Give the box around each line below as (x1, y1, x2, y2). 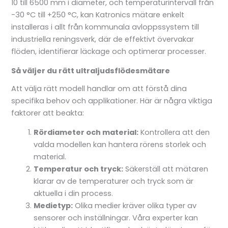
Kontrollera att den (138, 127, 210, 138)
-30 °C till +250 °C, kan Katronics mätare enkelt (11, 9, 185, 20)
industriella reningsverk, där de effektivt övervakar (11, 34, 194, 44)
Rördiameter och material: (34, 127, 139, 138)
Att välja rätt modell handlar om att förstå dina (11, 83, 187, 94)
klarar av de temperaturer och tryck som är (34, 176, 194, 187)
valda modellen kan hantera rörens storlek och (34, 139, 207, 150)
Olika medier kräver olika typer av (73, 201, 197, 211)
